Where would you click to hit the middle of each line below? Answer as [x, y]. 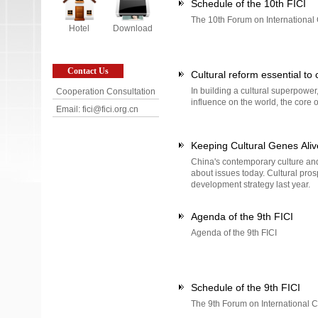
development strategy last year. [251, 185]
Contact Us [88, 71]
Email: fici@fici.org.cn [97, 109]
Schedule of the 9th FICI [246, 287]
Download [132, 28]
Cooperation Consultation [106, 92]
